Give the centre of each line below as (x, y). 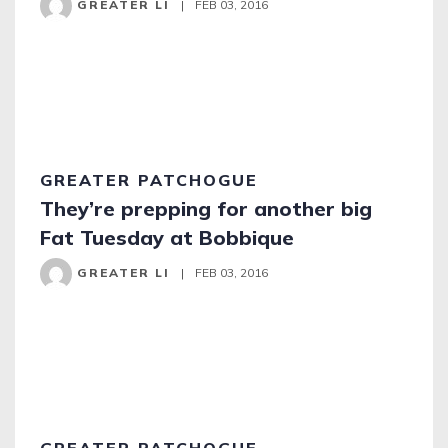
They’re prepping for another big (206, 208)
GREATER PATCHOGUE (149, 180)
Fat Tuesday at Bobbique (167, 237)
